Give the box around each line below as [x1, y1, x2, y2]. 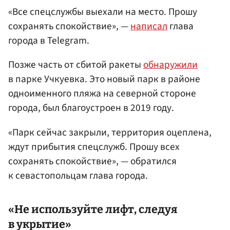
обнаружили [143, 57, 198, 72]
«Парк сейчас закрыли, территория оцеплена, [8, 125, 212, 140]
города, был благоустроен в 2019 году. [8, 101, 174, 116]
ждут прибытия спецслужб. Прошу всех [8, 139, 180, 154]
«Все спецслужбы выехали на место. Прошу [8, 5, 197, 20]
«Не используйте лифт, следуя [8, 203, 178, 217]
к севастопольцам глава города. [8, 168, 148, 183]
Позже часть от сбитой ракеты [8, 57, 143, 72]
